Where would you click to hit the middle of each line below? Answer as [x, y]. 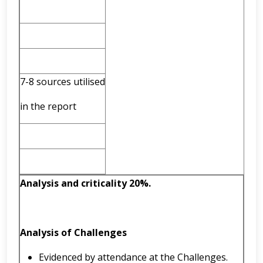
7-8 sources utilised [63, 82]
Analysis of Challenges [73, 232]
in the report [48, 106]
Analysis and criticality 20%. [85, 183]
